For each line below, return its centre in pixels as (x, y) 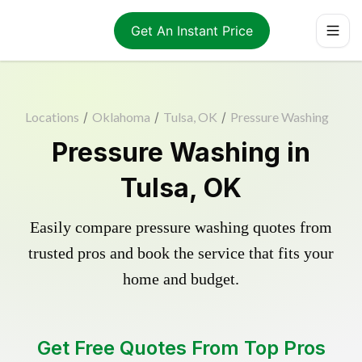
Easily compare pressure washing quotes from (181, 227)
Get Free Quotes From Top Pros (181, 348)
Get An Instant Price (192, 30)
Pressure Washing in (181, 152)
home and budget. (181, 279)
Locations (52, 117)
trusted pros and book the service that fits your (181, 253)
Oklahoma (121, 117)
